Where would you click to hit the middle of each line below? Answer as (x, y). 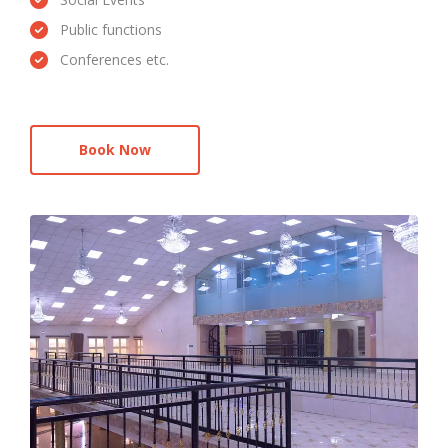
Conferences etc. (114, 59)
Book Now (115, 149)
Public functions (111, 29)
